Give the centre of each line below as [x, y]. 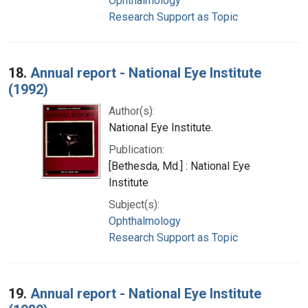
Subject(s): [134, 204]
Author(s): [132, 111]
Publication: [136, 149]
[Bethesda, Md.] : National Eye [179, 166]
